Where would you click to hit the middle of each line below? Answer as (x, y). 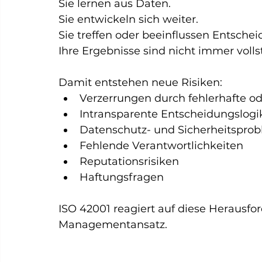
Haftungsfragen (122, 177)
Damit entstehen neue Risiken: (140, 82)
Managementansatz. (113, 225)
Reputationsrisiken (129, 161)
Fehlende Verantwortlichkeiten (161, 146)
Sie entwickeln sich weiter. (128, 19)
